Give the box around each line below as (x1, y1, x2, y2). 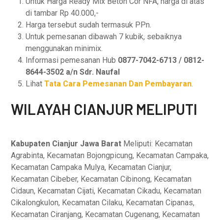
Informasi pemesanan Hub (26, 55, 118, 65)
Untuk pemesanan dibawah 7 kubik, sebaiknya (26, 32, 182, 41)
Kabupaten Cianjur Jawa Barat (11, 139, 122, 148)
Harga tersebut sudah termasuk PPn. (26, 20, 152, 29)
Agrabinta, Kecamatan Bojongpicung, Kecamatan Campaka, (11, 151, 209, 160)
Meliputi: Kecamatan (121, 139, 193, 148)
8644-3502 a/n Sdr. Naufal (26, 67, 120, 77)
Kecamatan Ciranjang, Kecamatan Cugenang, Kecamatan (11, 210, 200, 219)
